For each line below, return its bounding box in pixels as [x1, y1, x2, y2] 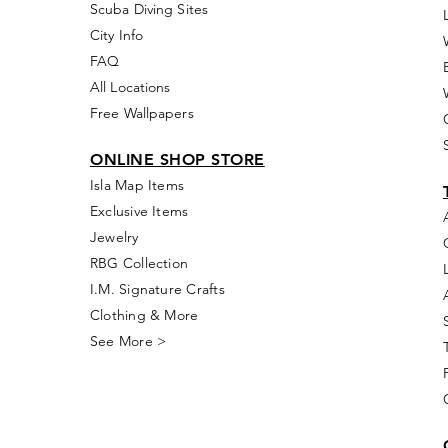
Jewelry [90, 228, 139, 246]
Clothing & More [90, 306, 199, 324]
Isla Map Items [90, 176, 185, 194]
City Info [90, 26, 144, 44]
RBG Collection [90, 254, 189, 272]
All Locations [90, 78, 171, 96]
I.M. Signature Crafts [90, 280, 225, 298]
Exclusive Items [90, 202, 189, 220]
